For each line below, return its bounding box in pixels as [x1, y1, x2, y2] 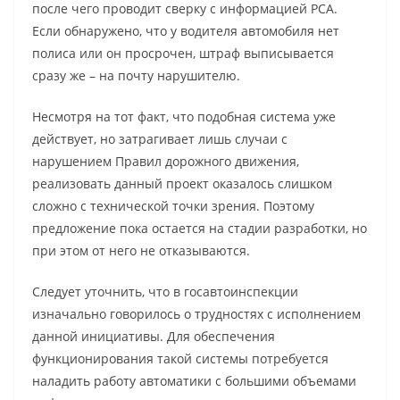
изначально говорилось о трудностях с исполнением [32, 305, 361, 323]
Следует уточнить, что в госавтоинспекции [32, 283, 298, 301]
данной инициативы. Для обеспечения [32, 328, 275, 346]
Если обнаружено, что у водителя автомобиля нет [32, 22, 339, 40]
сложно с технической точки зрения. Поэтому [32, 197, 314, 215]
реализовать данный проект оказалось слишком [32, 175, 332, 193]
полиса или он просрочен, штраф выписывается [32, 45, 334, 62]
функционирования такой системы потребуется [32, 350, 329, 368]
